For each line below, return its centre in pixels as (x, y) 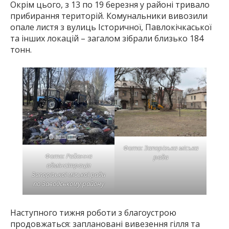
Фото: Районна (68, 156)
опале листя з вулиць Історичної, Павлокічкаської (111, 27)
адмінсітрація (68, 165)
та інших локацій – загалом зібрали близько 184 (107, 39)
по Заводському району (68, 184)
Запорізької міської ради (68, 175)
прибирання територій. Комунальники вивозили (109, 16)
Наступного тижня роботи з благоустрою (93, 213)
